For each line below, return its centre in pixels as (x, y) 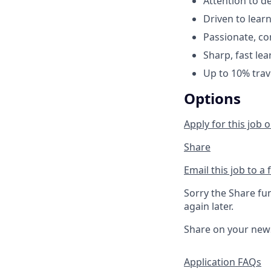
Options (212, 99)
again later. (209, 207)
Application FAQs (223, 262)
